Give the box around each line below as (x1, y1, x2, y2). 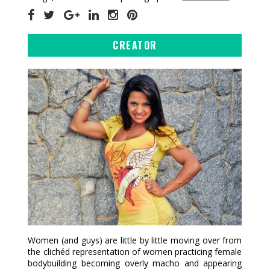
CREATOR (113, 38, 157, 53)
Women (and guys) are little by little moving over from (28, 234, 242, 246)
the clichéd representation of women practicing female (28, 246, 242, 258)
